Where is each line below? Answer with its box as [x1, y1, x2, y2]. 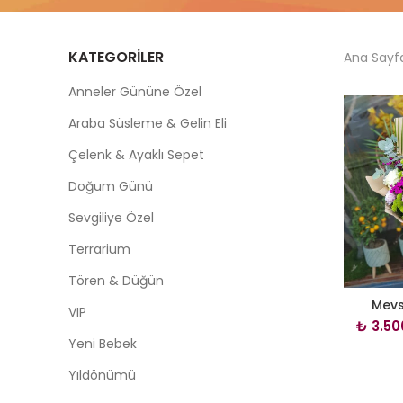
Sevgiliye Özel [68, 209, 154, 227]
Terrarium [68, 240, 130, 258]
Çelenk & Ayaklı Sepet [68, 146, 204, 164]
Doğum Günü [68, 177, 153, 195]
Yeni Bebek [68, 335, 137, 353]
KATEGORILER [68, 47, 164, 67]
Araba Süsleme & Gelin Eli [68, 114, 227, 132]
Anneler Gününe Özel [68, 83, 201, 101]
